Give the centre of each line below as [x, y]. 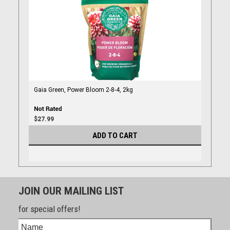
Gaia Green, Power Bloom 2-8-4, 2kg [83, 90]
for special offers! [49, 209]
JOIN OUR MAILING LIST [71, 191]
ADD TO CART [115, 135]
